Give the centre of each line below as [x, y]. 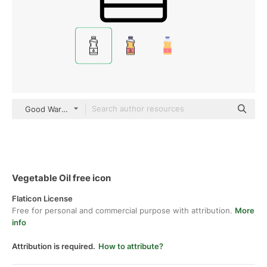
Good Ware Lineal [57, 109]
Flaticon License [42, 198]
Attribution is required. [54, 246]
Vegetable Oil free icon [61, 178]
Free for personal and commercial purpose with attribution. [123, 210]
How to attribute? [131, 246]
